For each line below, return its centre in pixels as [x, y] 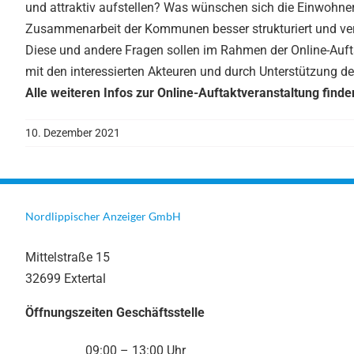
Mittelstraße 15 [68, 257]
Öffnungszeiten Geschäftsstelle [115, 312]
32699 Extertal [66, 278]
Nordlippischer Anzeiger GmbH [103, 216]
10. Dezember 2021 [73, 132]
